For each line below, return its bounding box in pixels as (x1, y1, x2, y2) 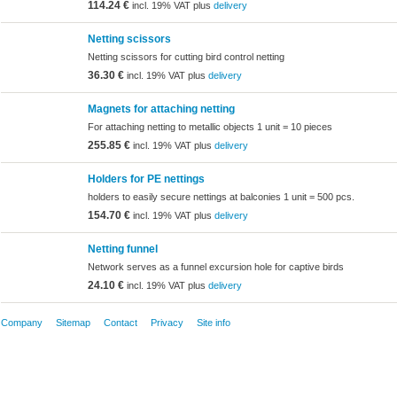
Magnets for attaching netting (87, 102, 235, 115)
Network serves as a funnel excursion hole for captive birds (87, 261, 344, 273)
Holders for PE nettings (87, 172, 205, 185)
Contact (103, 316, 137, 328)
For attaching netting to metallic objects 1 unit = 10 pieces (87, 121, 332, 133)
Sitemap (55, 316, 90, 328)
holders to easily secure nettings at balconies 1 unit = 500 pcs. (87, 191, 354, 203)
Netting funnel (87, 242, 158, 255)
